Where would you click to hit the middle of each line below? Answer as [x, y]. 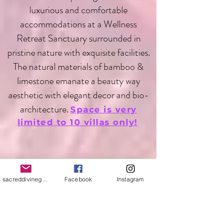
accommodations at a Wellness [78, 24]
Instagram [130, 179]
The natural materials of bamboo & [78, 66]
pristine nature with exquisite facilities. [78, 52]
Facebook [78, 179]
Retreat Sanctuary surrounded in [78, 38]
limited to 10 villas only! [77, 122]
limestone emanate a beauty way [78, 81]
